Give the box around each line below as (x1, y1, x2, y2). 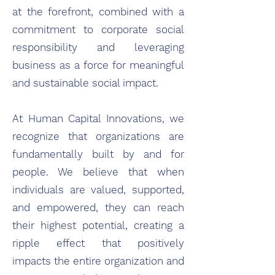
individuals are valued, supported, (12, 184, 184, 196)
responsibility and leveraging (12, 41, 184, 53)
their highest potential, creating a (12, 219, 184, 231)
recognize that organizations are (12, 130, 184, 142)
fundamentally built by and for (12, 148, 184, 160)
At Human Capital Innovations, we (12, 112, 184, 125)
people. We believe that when (12, 166, 184, 178)
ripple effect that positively (12, 237, 184, 249)
